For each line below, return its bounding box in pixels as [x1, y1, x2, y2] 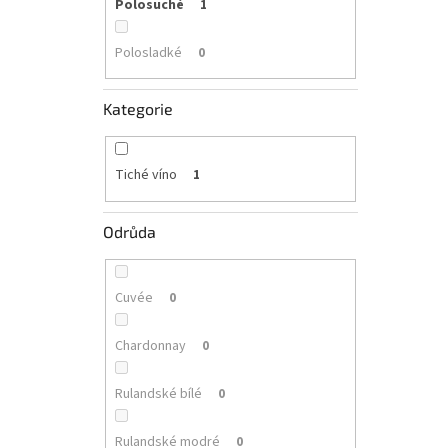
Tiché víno [114, 165, 177, 186]
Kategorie [103, 99, 173, 119]
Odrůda [103, 221, 156, 241]
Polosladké [114, 42, 182, 63]
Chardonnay [114, 335, 186, 356]
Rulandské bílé [114, 383, 202, 404]
